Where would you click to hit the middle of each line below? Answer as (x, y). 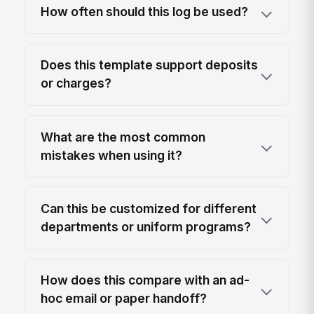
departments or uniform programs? (146, 226)
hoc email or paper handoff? (124, 299)
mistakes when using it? (112, 155)
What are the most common (123, 137)
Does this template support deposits (150, 65)
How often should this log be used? (145, 11)
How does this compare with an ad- (145, 280)
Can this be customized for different (149, 208)
